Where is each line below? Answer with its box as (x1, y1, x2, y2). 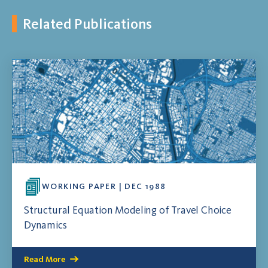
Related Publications (23, 14, 152, 32)
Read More (24, 254, 65, 264)
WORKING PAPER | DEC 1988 (42, 181, 166, 191)
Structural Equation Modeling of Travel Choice (24, 203, 232, 217)
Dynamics (24, 218, 67, 232)
